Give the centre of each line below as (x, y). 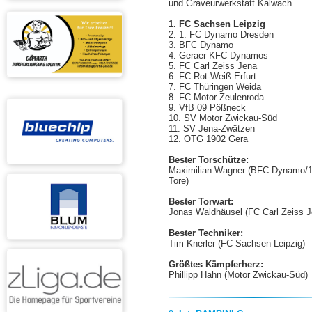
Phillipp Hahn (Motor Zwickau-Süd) (239, 275)
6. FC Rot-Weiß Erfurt (213, 76)
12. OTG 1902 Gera (209, 139)
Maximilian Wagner (209, 170)
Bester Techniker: (206, 233)
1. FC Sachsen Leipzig (217, 24)
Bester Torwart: (201, 202)
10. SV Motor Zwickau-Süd (223, 118)
